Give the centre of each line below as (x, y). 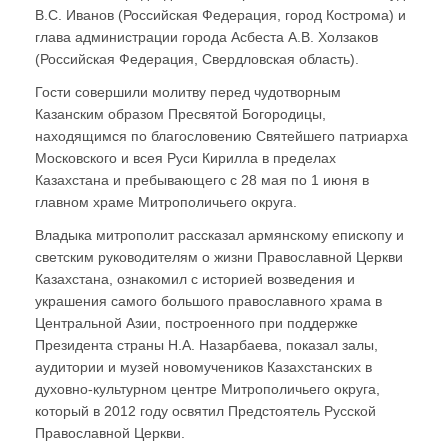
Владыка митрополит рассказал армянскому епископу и (219, 234)
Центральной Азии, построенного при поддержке (196, 322)
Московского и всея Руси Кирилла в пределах (185, 157)
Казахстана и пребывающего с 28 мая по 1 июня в (202, 179)
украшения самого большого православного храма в (208, 300)
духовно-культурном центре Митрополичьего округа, (207, 388)
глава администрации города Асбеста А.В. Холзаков (208, 36)
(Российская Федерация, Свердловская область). (197, 58)
